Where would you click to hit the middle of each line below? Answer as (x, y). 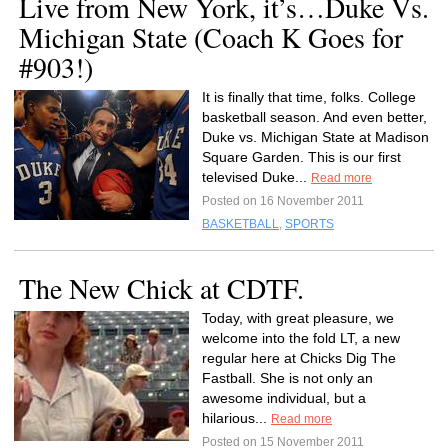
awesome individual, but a (284, 398)
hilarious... (236, 418)
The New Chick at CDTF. (161, 288)
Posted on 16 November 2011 (283, 201)
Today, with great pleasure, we (298, 318)
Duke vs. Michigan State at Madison (315, 137)
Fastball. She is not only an (287, 378)
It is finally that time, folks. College (309, 97)
